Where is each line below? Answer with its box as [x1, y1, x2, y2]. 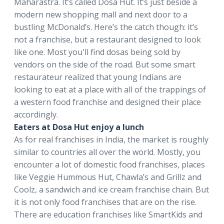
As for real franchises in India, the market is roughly [14, 134, 208, 145]
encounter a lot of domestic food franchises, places [14, 159, 205, 170]
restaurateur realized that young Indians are [14, 71, 181, 82]
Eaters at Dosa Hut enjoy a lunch [14, 121, 144, 132]
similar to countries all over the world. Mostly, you [14, 146, 200, 157]
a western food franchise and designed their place [14, 96, 201, 107]
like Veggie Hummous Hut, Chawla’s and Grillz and [14, 171, 201, 182]
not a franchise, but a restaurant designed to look [14, 34, 201, 45]
